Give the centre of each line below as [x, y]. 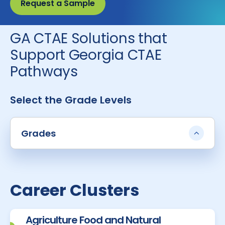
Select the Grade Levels [71, 100]
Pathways [44, 72]
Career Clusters [75, 190]
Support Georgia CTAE [86, 55]
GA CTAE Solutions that [89, 38]
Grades [38, 133]
